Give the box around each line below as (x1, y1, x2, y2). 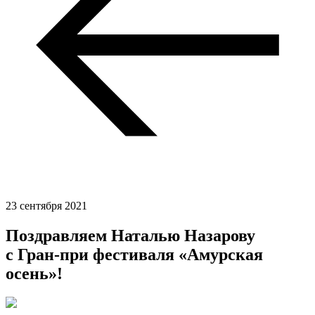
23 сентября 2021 (6, 199, 87, 212)
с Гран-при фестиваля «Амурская (6, 245, 263, 264)
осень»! (6, 264, 63, 283)
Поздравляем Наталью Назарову (6, 226, 255, 245)
